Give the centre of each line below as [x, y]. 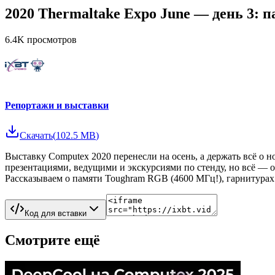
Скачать [36, 136]
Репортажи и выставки [57, 106]
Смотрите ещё [52, 240]
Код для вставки [56, 214]
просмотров [51, 39]
